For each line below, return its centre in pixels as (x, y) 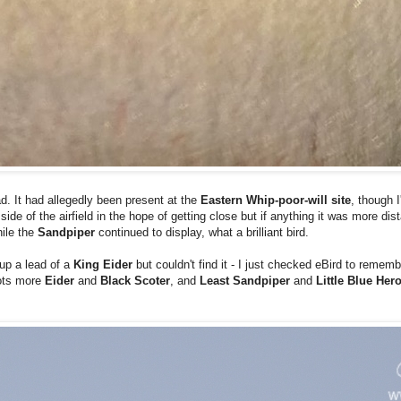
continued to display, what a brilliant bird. (204, 232)
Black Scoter (135, 280)
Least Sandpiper (247, 280)
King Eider (105, 264)
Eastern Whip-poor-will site (276, 200)
